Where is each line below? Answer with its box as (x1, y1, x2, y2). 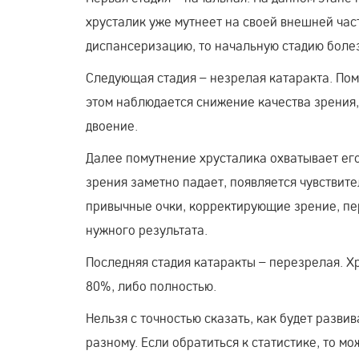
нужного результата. (86, 220, 208, 238)
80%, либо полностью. (86, 276, 216, 294)
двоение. (86, 116, 138, 134)
